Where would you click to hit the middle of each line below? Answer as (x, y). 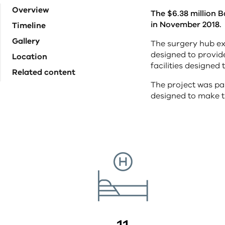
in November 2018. (187, 25)
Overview (31, 10)
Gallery (26, 41)
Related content (44, 72)
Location (30, 57)
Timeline (29, 26)
